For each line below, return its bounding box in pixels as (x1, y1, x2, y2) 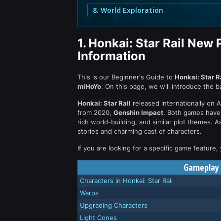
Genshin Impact (113, 109, 163, 116)
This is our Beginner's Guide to (77, 73, 175, 81)
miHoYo (77, 82, 101, 90)
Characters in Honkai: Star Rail (80, 177, 173, 184)
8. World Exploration (93, 5, 163, 15)
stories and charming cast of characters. (77, 127, 202, 135)
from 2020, (77, 109, 113, 116)
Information (77, 49, 146, 63)
